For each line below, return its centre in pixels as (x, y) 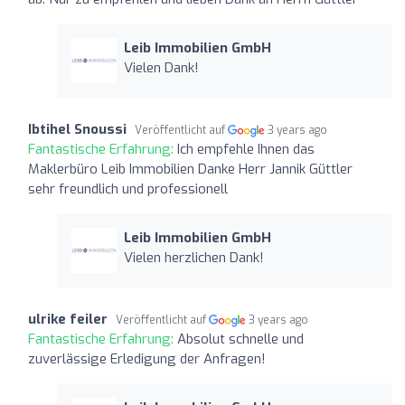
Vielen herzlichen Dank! (193, 257)
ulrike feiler (68, 319)
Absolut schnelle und (240, 339)
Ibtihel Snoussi (77, 129)
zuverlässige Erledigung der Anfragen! (147, 358)
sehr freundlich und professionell (128, 188)
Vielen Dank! (161, 67)
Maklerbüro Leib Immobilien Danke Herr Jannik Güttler (190, 169)
